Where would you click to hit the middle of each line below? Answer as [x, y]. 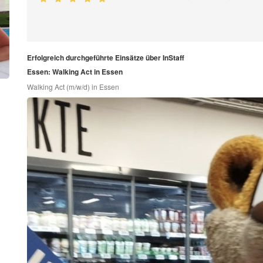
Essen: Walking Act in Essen [75, 72]
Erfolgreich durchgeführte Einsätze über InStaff [105, 58]
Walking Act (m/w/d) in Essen [73, 87]
